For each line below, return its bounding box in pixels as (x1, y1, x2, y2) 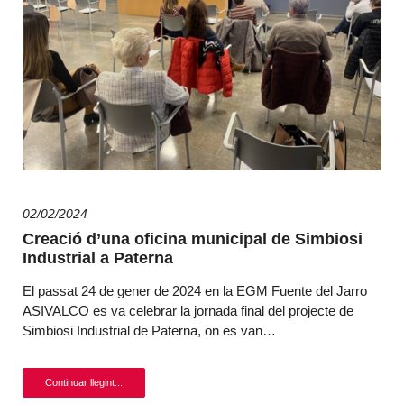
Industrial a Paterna (23, 249, 173, 267)
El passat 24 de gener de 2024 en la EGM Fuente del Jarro (23, 283, 367, 298)
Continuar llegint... (45, 377, 123, 388)
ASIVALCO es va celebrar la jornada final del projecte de (23, 303, 353, 318)
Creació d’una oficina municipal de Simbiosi (23, 230, 363, 248)
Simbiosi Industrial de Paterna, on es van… (23, 323, 276, 338)
